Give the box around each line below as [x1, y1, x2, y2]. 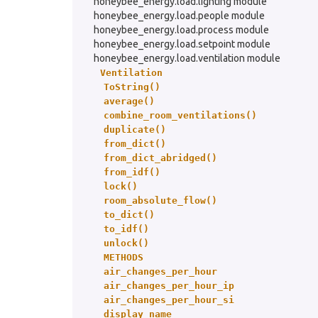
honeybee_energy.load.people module [94, 10, 265, 21]
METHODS [104, 252, 143, 263]
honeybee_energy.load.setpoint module [94, 38, 270, 50]
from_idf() [104, 167, 160, 177]
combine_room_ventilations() [104, 110, 257, 121]
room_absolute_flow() [104, 195, 217, 206]
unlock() [104, 238, 149, 248]
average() [104, 96, 155, 106]
